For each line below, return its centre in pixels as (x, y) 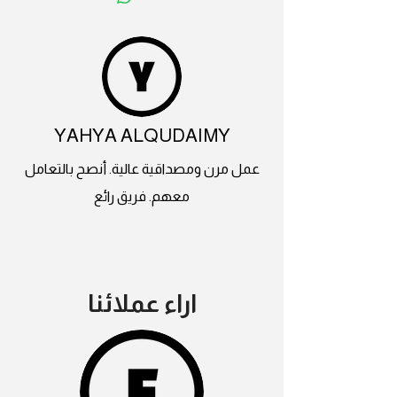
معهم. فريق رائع (142, 197)
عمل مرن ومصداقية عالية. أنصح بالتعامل (142, 169)
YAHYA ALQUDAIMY (142, 136)
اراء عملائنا (142, 304)
